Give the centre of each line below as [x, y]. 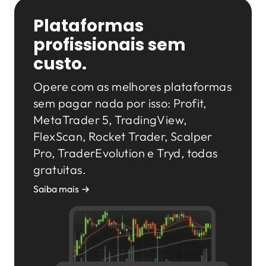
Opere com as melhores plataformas [133, 87]
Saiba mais [56, 189]
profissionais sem [110, 45]
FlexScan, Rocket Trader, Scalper [123, 137]
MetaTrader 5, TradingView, [110, 120]
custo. [60, 64]
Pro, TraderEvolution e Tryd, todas [126, 153]
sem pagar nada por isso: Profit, [120, 103]
